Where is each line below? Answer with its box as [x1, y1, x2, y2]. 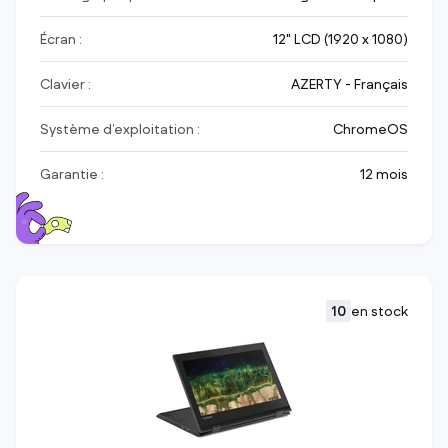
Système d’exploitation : [40, 120, 200, 139]
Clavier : [40, 75, 91, 94]
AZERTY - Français [291, 75, 408, 94]
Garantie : [40, 165, 104, 184]
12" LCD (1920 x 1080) [273, 30, 408, 49]
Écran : [40, 30, 82, 49]
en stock [351, 302, 408, 321]
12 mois [360, 165, 408, 184]
